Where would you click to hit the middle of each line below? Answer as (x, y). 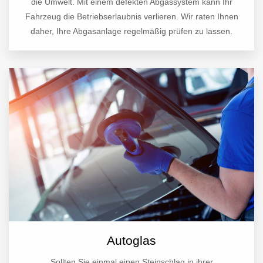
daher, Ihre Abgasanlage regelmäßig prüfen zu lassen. (131, 31)
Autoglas (131, 241)
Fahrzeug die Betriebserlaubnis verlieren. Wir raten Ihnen (131, 17)
